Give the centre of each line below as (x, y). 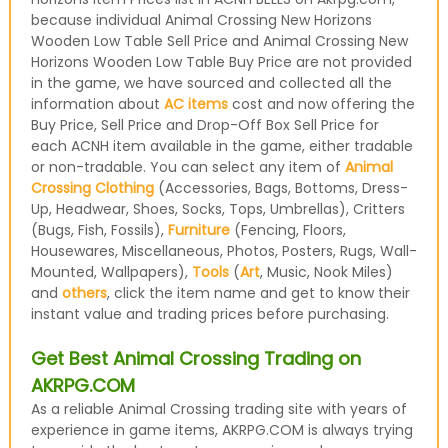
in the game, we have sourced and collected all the (211, 83)
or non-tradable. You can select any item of (187, 167)
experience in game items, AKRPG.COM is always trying (221, 430)
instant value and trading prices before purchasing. (209, 314)
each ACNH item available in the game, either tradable (221, 146)
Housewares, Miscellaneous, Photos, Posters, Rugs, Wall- (223, 251)
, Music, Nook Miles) (326, 272)
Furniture (198, 230)
